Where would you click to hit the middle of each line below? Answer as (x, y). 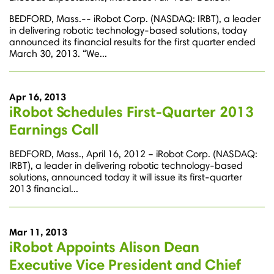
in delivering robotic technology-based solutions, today (128, 31)
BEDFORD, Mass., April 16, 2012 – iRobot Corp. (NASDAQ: (133, 154)
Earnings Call (54, 130)
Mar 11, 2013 (38, 232)
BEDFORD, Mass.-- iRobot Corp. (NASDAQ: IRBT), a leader (135, 19)
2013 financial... (44, 189)
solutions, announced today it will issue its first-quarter (126, 177)
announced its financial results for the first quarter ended (132, 42)
